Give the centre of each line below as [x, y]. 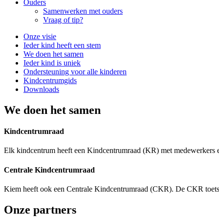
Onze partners [40, 209]
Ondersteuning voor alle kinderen [75, 72]
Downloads [41, 89]
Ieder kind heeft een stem [62, 45]
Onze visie [40, 36]
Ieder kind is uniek [52, 63]
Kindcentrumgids [50, 80]
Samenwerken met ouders [83, 11]
